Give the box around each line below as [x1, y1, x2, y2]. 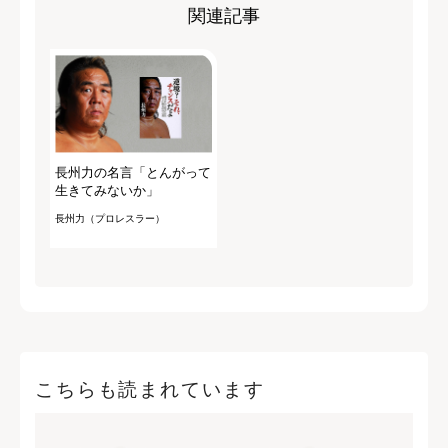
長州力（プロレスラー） [55, 213, 165, 225]
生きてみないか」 [55, 183, 159, 199]
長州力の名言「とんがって [55, 165, 211, 181]
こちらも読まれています [35, 379, 265, 401]
